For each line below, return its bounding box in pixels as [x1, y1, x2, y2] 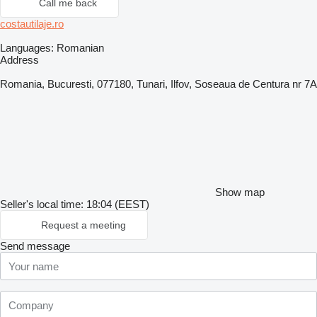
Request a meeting [41, 219, 126, 231]
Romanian [54, 42, 104, 54]
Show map [215, 186, 265, 198]
